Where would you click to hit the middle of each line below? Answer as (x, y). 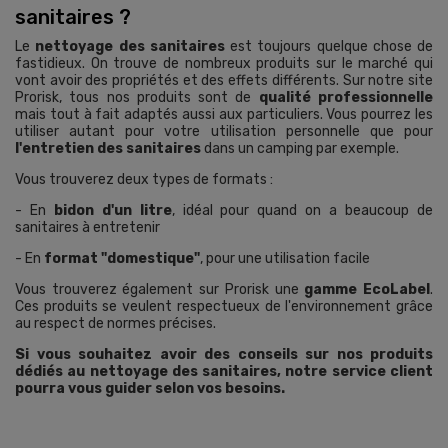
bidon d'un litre (112, 211)
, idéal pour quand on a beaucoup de (302, 211)
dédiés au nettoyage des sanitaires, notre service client (224, 372)
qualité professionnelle (346, 98)
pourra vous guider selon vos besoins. (150, 389)
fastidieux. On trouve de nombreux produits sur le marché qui (224, 64)
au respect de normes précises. (115, 324)
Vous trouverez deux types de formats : (144, 180)
